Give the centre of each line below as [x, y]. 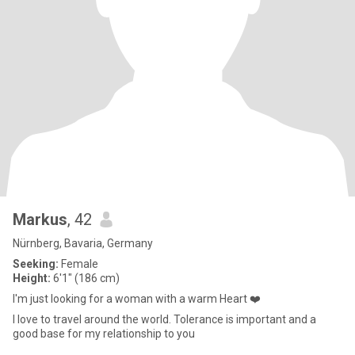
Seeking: [36, 264]
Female [78, 264]
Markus [40, 219]
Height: [32, 278]
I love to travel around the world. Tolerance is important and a [164, 319]
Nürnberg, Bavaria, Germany [83, 243]
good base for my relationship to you [104, 334]
